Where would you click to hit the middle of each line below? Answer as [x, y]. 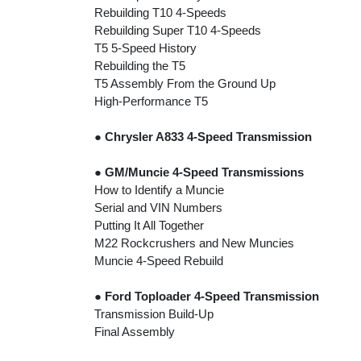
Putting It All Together [149, 226]
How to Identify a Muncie [159, 190]
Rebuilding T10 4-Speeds [160, 13]
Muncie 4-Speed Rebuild [159, 261]
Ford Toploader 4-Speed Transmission [212, 297]
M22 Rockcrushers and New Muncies [194, 243]
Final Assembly [135, 332]
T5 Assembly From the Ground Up [185, 84]
